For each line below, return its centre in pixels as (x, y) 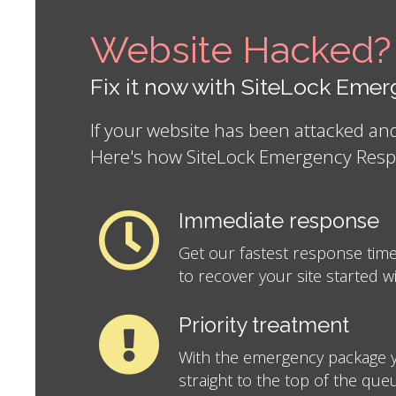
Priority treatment (264, 326)
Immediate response (279, 221)
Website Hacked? (241, 50)
